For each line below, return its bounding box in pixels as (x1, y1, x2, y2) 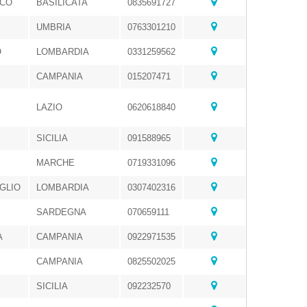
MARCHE (36, 158, 75, 168)
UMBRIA (36, 22, 71, 32)
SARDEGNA (36, 207, 86, 217)
